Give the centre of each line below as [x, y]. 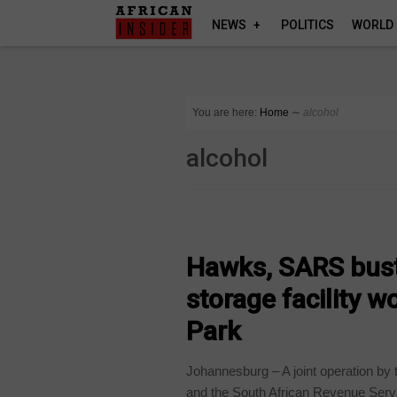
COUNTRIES [225, 231]
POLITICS [308, 25]
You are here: [225, 113]
